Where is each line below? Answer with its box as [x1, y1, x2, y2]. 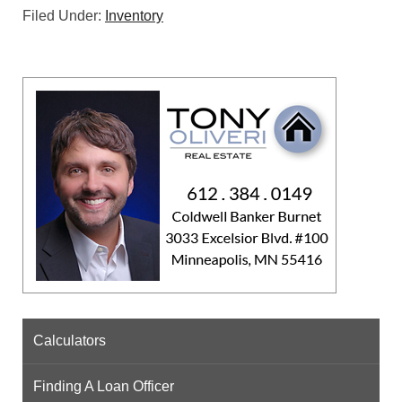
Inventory [105, 8, 163, 24]
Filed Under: [22, 8, 105, 24]
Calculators [33, 333, 106, 349]
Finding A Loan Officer [33, 379, 174, 395]
